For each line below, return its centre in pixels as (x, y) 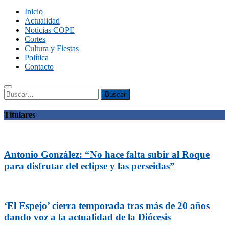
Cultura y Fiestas (52, 48)
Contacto (39, 66)
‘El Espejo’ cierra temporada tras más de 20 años (107, 205)
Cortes (35, 39)
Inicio (34, 11)
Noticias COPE (50, 30)
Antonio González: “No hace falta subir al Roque (107, 155)
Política (37, 57)
